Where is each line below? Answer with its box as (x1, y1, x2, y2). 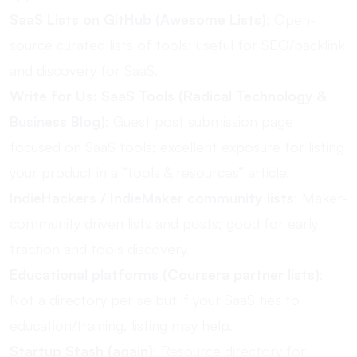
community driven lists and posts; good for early (10, 214, 318, 232)
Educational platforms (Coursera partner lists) (10, 265, 320, 283)
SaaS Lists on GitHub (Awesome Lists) (10, 10, 266, 28)
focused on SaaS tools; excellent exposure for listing (10, 138, 344, 155)
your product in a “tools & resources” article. (10, 163, 289, 181)
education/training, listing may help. (10, 316, 232, 334)
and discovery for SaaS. (10, 61, 158, 79)
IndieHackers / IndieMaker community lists (10, 189, 294, 206)
